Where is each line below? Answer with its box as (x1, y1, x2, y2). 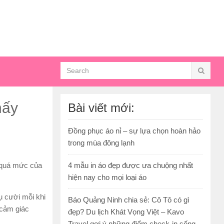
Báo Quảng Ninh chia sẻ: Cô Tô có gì (68, 195, 189, 204)
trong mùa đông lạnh (68, 138, 134, 147)
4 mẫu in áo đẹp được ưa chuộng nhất (68, 161, 193, 170)
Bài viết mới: (68, 101, 134, 115)
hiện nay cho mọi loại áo (68, 173, 146, 182)
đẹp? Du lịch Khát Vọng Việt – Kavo (68, 207, 184, 216)
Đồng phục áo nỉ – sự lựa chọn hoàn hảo (68, 126, 200, 135)
